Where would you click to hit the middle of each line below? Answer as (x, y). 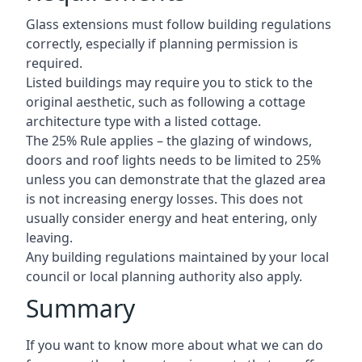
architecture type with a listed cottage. (143, 121)
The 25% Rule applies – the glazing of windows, (169, 140)
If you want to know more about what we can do (175, 345)
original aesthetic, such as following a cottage (166, 101)
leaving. (49, 237)
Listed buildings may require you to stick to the (169, 82)
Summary (80, 308)
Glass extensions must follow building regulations (179, 24)
